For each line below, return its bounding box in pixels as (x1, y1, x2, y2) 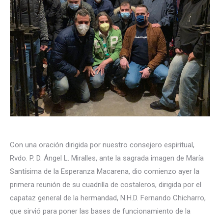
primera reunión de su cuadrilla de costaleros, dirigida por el (10, 180, 201, 189)
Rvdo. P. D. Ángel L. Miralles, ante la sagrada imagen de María (10, 154, 204, 163)
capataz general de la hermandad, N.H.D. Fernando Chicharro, (10, 193, 206, 202)
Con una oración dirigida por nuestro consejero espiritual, (10, 140, 194, 149)
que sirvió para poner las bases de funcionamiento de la (10, 207, 191, 216)
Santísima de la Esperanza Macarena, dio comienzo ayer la (10, 167, 199, 176)
